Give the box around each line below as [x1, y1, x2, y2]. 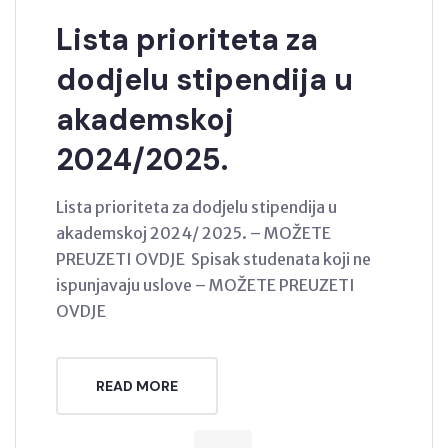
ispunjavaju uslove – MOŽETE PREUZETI [56, 274, 355, 295]
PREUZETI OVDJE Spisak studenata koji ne [56, 248, 371, 269]
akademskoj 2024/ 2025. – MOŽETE [56, 222, 331, 243]
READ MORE [96, 376, 178, 395]
